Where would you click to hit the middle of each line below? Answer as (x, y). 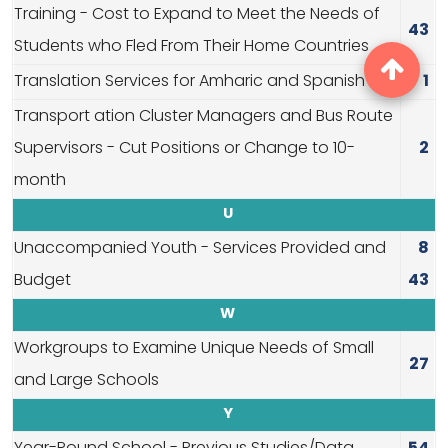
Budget (42, 281)
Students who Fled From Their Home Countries (191, 47)
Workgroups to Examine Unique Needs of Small (194, 349)
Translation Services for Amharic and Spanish (189, 82)
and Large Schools (86, 381)
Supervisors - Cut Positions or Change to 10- (184, 149)
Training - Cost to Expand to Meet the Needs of (197, 15)
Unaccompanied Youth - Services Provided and (200, 249)
